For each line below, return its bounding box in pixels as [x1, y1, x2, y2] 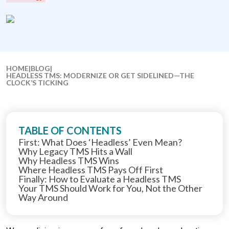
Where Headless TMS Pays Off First [18, 164, 163, 175]
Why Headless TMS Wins [18, 155, 119, 166]
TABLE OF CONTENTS [18, 124, 122, 136]
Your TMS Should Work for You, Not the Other [18, 182, 202, 194]
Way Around [18, 192, 68, 203]
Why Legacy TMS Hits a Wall [18, 146, 132, 157]
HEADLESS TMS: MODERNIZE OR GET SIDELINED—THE [6, 71, 194, 80]
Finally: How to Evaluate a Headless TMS [18, 173, 181, 185]
